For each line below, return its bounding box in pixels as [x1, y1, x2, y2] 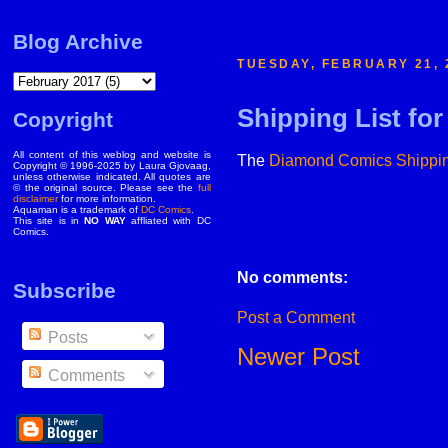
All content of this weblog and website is [13, 149, 211, 160]
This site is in [13, 215, 85, 226]
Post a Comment [237, 308, 356, 327]
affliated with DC [125, 215, 211, 226]
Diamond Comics [269, 151, 393, 169]
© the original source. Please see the [13, 182, 198, 193]
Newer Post [237, 343, 361, 371]
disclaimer [13, 193, 58, 204]
